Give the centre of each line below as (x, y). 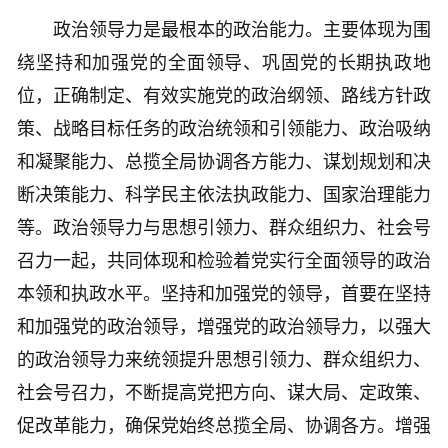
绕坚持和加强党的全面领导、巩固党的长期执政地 (224, 63)
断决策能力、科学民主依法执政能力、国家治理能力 (224, 195)
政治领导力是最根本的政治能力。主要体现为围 (224, 30)
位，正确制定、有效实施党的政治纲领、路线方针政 (224, 96)
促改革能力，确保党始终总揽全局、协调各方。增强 (224, 426)
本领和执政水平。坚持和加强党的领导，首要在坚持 (224, 294)
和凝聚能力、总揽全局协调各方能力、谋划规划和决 (224, 162)
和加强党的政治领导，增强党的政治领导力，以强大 (224, 327)
